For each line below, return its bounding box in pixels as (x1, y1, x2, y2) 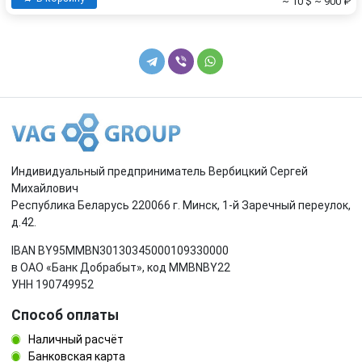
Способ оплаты (11, 306, 119, 323)
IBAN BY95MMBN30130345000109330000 (11, 243, 229, 257)
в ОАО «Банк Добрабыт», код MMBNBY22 (11, 260, 230, 274)
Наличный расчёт (26, 332, 124, 346)
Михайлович (11, 181, 78, 195)
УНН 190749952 (11, 277, 94, 291)
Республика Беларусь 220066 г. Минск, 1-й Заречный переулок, (11, 198, 351, 212)
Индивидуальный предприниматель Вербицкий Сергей (11, 164, 308, 178)
